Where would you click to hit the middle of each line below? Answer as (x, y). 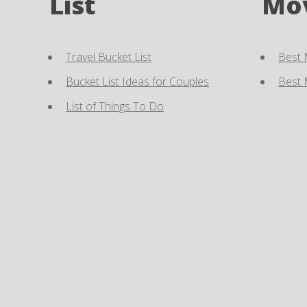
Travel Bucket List (109, 57)
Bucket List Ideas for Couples (137, 82)
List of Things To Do (115, 107)
